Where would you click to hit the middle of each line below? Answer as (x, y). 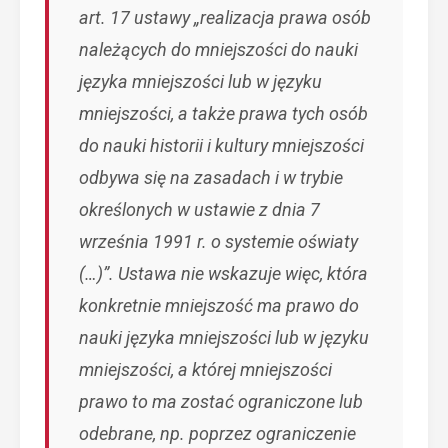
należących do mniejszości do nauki (218, 49)
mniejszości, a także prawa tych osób (223, 113)
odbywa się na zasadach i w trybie (211, 177)
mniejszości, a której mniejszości (205, 369)
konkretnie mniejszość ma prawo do (219, 305)
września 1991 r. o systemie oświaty (218, 241)
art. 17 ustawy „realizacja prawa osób (225, 17)
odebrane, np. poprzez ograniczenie (217, 433)
